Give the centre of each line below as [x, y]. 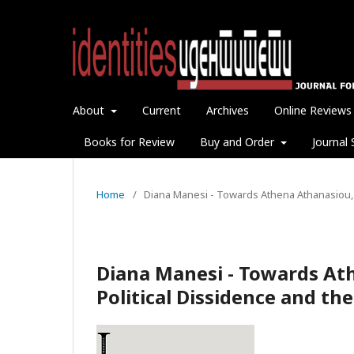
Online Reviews [313, 110]
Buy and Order [239, 141]
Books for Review [129, 141]
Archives [227, 110]
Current [161, 110]
